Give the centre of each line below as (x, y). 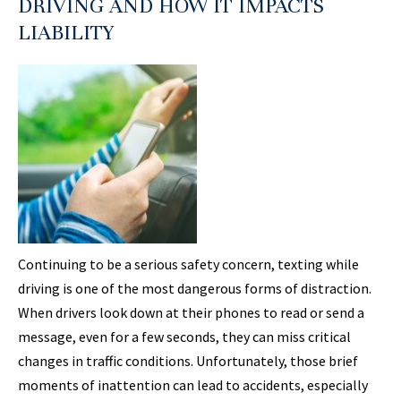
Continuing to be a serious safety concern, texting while (188, 264)
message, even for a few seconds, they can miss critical (184, 337)
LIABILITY (66, 33)
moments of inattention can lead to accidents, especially (193, 385)
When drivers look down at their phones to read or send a (191, 313)
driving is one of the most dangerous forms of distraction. (195, 289)
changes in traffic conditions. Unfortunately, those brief (188, 361)
